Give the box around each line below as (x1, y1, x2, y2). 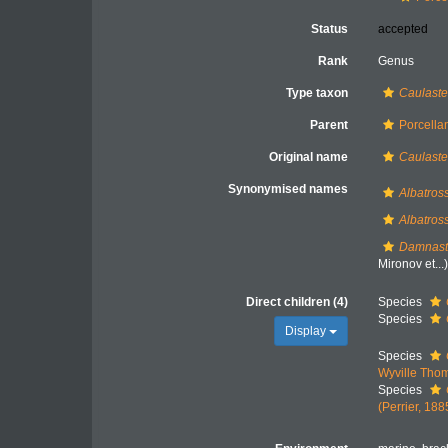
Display (285, 324, 330, 338)
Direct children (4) (246, 295, 349, 309)
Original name (269, 150, 349, 164)
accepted (378, 22, 429, 36)
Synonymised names (228, 182, 349, 196)
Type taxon (286, 86, 349, 100)
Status (311, 22, 349, 36)
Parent (310, 118, 349, 132)
